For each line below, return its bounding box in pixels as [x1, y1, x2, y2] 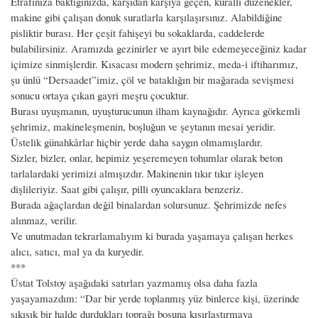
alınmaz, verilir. [11, 212, 77, 227]
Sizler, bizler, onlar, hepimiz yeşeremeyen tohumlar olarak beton [11, 150, 283, 165]
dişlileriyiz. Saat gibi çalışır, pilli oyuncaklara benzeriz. [11, 181, 243, 196]
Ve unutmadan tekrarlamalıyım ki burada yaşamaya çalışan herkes [11, 228, 293, 243]
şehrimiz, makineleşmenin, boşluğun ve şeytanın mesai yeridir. [11, 119, 275, 133]
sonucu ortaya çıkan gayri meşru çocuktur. [11, 87, 189, 102]
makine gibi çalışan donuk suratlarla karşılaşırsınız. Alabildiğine [11, 9, 283, 24]
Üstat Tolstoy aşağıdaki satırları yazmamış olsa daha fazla [11, 275, 258, 290]
